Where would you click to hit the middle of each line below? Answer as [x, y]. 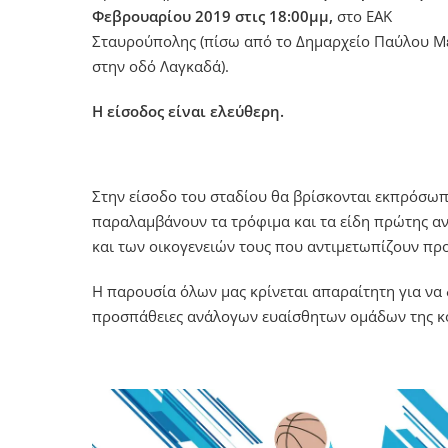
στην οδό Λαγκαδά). [162, 66]
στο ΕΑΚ [362, 16]
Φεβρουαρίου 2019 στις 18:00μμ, [212, 16]
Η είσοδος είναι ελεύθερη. [188, 111]
